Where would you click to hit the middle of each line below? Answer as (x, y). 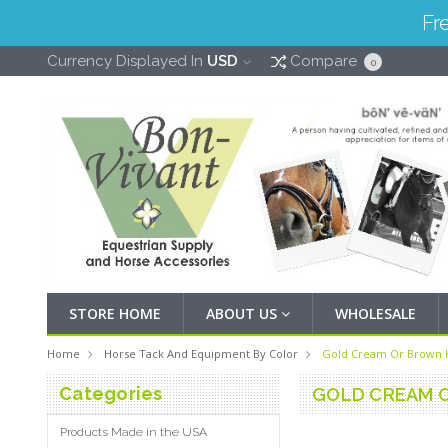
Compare (323, 61)
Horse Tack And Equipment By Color (201, 353)
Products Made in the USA (133, 432)
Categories (111, 393)
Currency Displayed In (127, 61)
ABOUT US (243, 313)
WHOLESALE (375, 313)
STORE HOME (115, 313)
